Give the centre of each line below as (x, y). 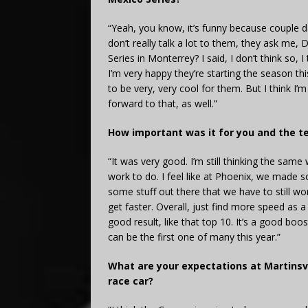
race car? (131, 280)
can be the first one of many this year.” (194, 236)
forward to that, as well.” (163, 103)
